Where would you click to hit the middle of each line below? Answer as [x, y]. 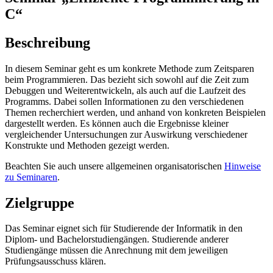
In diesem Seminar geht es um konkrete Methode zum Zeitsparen [129, 68]
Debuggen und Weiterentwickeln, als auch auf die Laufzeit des [125, 90]
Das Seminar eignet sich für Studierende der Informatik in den [124, 229]
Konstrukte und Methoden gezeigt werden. [87, 145]
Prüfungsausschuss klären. [55, 261]
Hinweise [243, 166]
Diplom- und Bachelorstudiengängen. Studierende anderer [117, 239]
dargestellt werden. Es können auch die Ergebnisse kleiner [117, 123]
